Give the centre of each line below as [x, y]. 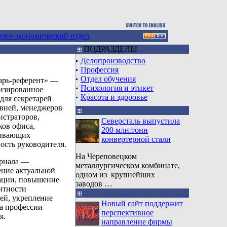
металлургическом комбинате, [128, 165]
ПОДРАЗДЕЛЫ [109, 49]
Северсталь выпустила [141, 121]
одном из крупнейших [115, 175]
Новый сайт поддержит [142, 203]
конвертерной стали [136, 139]
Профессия [100, 70]
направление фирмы [137, 222]
